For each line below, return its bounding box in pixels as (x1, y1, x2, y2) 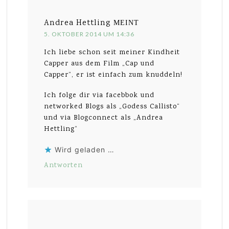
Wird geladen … (55, 145, 115, 154)
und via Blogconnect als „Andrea (44, 112, 164, 123)
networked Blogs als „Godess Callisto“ (44, 101, 180, 112)
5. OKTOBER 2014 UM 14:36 (44, 30, 135, 38)
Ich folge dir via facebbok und (44, 90, 155, 101)
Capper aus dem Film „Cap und (44, 58, 155, 69)
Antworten (44, 160, 83, 171)
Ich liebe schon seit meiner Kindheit (44, 47, 180, 58)
